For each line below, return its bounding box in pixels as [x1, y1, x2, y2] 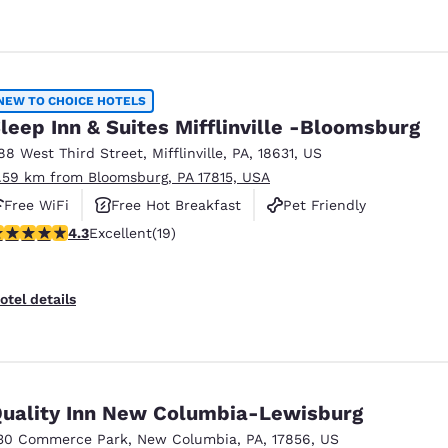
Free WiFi [4, 196, 69, 213]
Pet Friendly [283, 196, 366, 213]
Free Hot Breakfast [111, 196, 241, 213]
